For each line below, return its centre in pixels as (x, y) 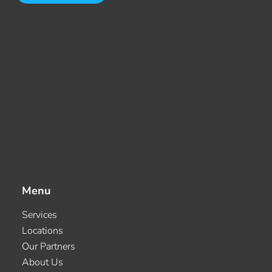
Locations (42, 230)
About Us (42, 262)
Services (39, 215)
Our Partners (49, 246)
